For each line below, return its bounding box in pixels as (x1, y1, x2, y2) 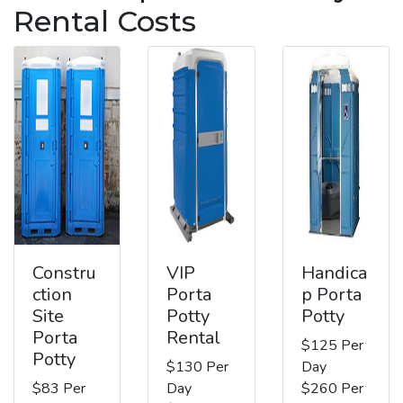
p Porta (300, 282, 362, 307)
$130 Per (166, 356, 229, 377)
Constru (32, 260, 96, 285)
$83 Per (32, 378, 85, 399)
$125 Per (300, 335, 363, 355)
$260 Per (300, 378, 363, 399)
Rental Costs (13, 3, 196, 39)
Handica (300, 260, 367, 285)
